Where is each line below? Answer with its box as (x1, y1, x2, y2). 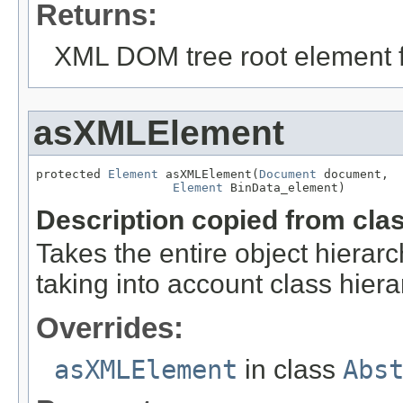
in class (237, 354, 343, 384)
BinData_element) (223, 180, 345, 194)
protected (36, 166, 108, 181)
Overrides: (36, 310, 184, 345)
